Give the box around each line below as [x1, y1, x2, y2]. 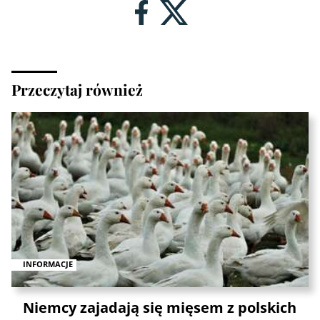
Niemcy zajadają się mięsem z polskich [23, 297, 296, 317]
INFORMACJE [23, 259, 73, 270]
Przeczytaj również [11, 79, 143, 99]
